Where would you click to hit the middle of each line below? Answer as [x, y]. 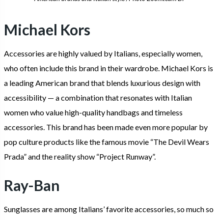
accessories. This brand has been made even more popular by [106, 127]
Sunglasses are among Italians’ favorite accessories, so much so [109, 209]
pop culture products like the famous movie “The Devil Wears [107, 141]
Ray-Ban [32, 185]
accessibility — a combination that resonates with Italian [98, 97]
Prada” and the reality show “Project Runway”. [81, 156]
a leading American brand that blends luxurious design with [102, 82]
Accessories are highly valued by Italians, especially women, [103, 53]
